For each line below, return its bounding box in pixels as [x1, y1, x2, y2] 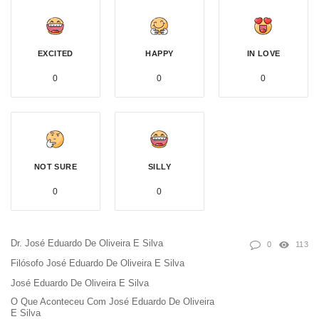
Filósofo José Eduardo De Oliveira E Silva [11, 257, 184, 268]
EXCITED [38, 48, 73, 58]
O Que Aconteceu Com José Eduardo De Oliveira [11, 296, 214, 307]
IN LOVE [246, 48, 281, 58]
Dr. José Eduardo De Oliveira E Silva [11, 237, 163, 249]
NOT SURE [33, 162, 78, 171]
